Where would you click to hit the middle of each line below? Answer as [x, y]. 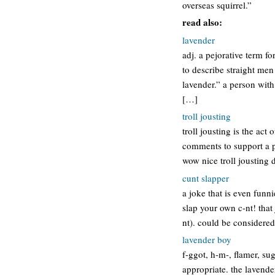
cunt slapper [206, 178]
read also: [202, 22]
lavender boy [207, 239]
